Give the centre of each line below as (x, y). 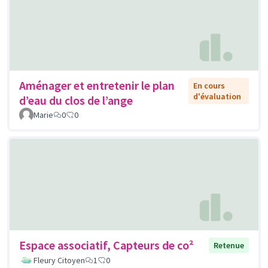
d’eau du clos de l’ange (76, 100)
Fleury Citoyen (59, 260)
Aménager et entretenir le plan (97, 85)
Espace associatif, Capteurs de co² (106, 245)
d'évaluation (217, 96)
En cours (209, 85)
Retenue (229, 245)
